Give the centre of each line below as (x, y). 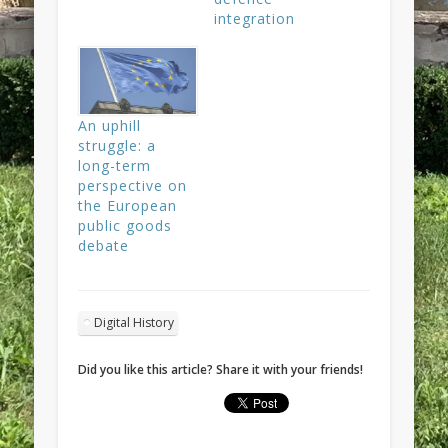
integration (254, 19)
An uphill (110, 126)
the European (128, 206)
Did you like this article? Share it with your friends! (221, 370)
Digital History (134, 323)
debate (104, 246)
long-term (115, 166)
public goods (125, 226)
